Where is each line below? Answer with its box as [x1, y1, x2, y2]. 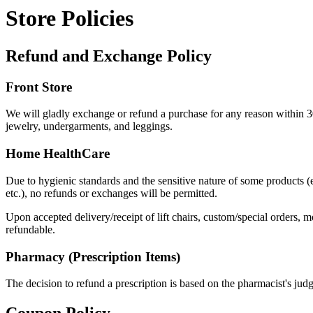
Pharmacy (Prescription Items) [6, 249, 180, 264]
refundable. [6, 223, 55, 235]
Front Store [6, 79, 72, 94]
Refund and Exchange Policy [6, 46, 212, 65]
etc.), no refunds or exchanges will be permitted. [6, 187, 217, 199]
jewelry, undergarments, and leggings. [6, 120, 173, 133]
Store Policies [6, 6, 133, 31]
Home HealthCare [6, 146, 110, 161]
